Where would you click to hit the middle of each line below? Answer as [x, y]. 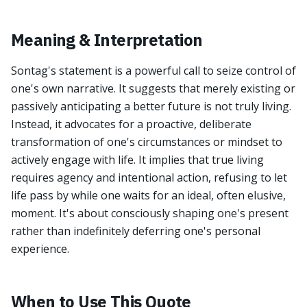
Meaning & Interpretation [107, 40]
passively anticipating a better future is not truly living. [151, 106]
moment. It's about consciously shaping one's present [150, 213]
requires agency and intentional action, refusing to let [149, 177]
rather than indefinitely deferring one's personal [136, 231]
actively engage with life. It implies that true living [137, 160]
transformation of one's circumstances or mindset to [147, 142]
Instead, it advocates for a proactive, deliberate [131, 124]
